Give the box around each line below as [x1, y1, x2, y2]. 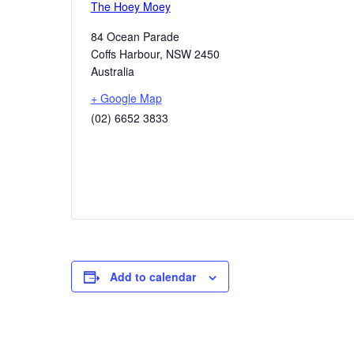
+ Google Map [90, 90, 162, 107]
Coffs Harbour [90, 46, 160, 62]
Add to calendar [109, 269, 196, 285]
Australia [90, 63, 134, 80]
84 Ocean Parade [90, 28, 179, 45]
